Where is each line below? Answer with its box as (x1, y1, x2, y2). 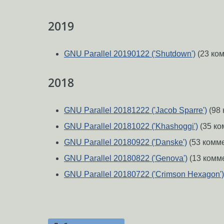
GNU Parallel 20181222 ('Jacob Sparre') (64, 105, 207, 114)
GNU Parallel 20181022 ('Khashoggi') (64, 121, 198, 130)
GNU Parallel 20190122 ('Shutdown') (64, 49, 195, 58)
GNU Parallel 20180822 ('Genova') (64, 153, 187, 162)
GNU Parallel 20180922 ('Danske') (64, 137, 187, 146)
